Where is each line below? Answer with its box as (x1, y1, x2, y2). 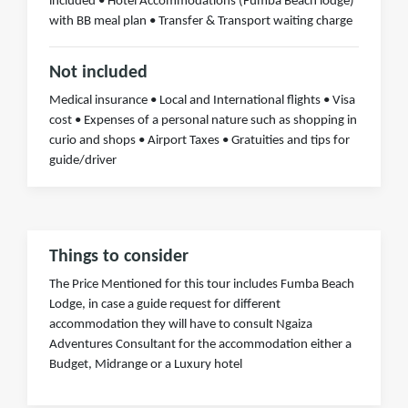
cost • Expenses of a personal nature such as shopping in (49, 113, 357, 127)
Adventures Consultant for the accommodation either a (49, 337, 352, 352)
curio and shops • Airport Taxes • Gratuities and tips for (49, 133, 350, 148)
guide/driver (49, 153, 117, 168)
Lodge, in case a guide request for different (49, 297, 280, 311)
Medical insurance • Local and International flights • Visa (49, 93, 355, 107)
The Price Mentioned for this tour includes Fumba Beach (49, 277, 354, 291)
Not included (49, 63, 148, 82)
